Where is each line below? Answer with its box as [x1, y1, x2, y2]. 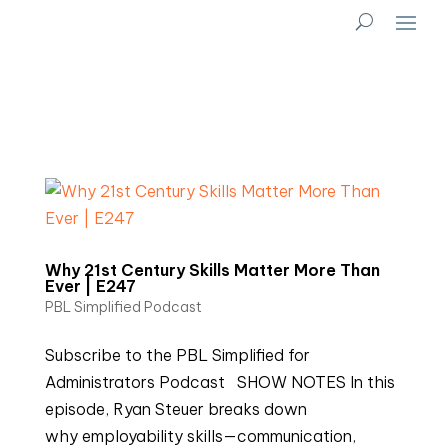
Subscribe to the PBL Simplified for [44, 345, 310, 365]
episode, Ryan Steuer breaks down [44, 399, 307, 419]
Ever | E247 [44, 276, 136, 296]
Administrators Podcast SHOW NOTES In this [44, 372, 395, 392]
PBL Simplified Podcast [44, 298, 202, 316]
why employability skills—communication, [44, 426, 356, 446]
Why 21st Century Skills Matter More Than [44, 260, 380, 280]
